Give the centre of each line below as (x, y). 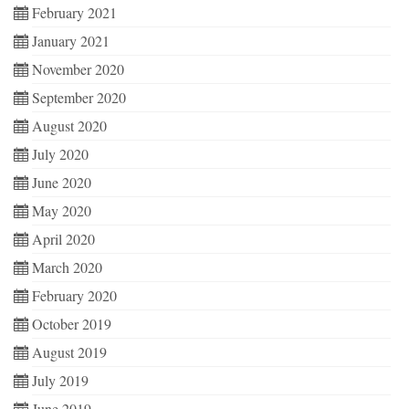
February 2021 (74, 12)
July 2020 (60, 154)
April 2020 (63, 239)
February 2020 (74, 295)
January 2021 (71, 41)
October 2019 (72, 324)
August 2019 (69, 352)
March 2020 (67, 267)
